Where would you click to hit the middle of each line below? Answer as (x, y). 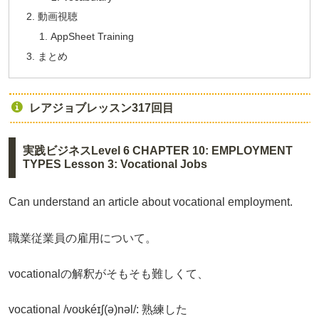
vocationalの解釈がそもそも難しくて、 (109, 274)
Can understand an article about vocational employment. (151, 202)
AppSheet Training (92, 37)
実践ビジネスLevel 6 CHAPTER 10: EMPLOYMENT (157, 151)
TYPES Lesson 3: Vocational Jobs (115, 164)
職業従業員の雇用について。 (83, 238)
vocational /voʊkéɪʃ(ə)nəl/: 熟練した (98, 310)
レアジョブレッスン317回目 (101, 108)
